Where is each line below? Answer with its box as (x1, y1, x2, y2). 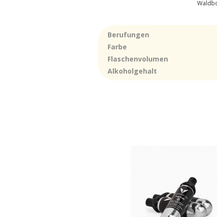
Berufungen (108, 30, 149, 39)
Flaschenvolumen (108, 54, 168, 63)
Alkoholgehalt (108, 66, 157, 76)
